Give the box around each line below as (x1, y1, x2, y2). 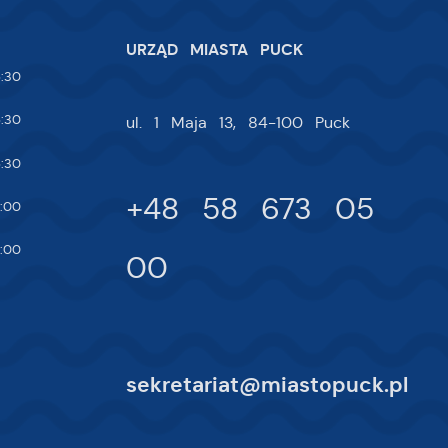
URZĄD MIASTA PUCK (126, 39, 304, 61)
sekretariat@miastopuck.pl (126, 371, 409, 398)
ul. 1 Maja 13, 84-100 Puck (126, 112, 351, 132)
